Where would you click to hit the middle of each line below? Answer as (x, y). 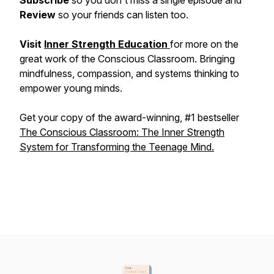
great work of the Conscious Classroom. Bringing (127, 59)
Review (39, 15)
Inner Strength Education (106, 44)
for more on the (204, 44)
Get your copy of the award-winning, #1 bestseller (129, 117)
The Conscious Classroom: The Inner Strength (122, 132)
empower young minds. (71, 88)
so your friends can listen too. (124, 15)
